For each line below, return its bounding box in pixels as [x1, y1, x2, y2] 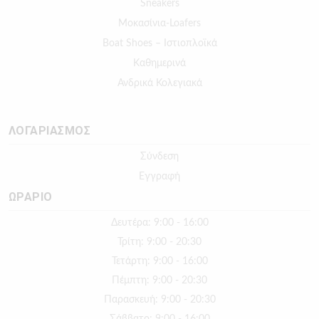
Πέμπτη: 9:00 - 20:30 [112, 276, 207, 286]
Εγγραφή [139, 172, 180, 182]
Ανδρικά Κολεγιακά [117, 78, 202, 89]
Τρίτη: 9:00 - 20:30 [117, 237, 202, 248]
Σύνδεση [140, 152, 179, 162]
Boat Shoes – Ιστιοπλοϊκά [102, 38, 217, 49]
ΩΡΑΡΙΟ [9, 190, 53, 204]
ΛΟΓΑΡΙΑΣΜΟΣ [9, 124, 91, 138]
